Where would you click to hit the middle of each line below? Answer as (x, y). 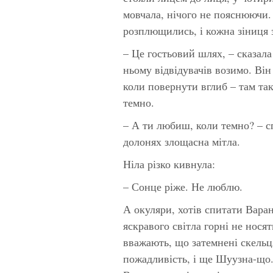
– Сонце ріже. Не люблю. (183, 186)
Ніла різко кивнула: (169, 164)
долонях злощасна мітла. (182, 141)
